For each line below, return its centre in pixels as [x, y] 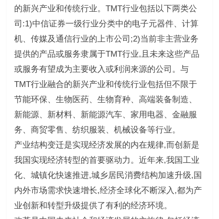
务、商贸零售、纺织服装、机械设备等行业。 [97, 130]
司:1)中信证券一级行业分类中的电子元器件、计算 [106, 23]
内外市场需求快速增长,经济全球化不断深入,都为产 [108, 190]
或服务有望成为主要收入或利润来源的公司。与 [101, 69]
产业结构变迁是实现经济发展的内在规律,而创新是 [107, 145]
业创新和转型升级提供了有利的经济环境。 [93, 205]
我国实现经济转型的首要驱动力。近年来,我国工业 [107, 160]
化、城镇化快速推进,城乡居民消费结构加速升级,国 [108, 175]
